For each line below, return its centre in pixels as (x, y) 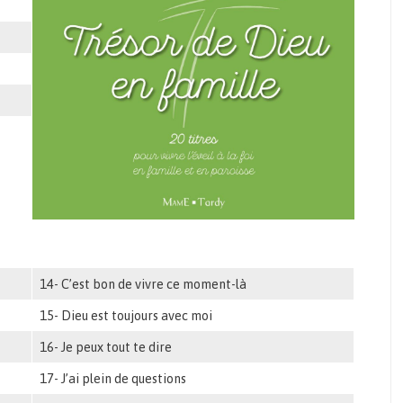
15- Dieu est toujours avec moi (126, 316)
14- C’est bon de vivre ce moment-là (143, 285)
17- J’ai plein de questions (113, 379)
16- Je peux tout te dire (106, 348)
